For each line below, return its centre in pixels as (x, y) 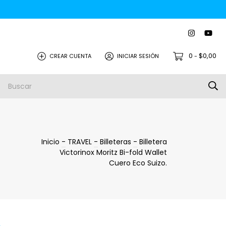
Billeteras (116, 142)
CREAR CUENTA (71, 56)
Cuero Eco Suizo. (138, 163)
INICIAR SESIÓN (138, 56)
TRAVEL (80, 142)
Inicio (50, 142)
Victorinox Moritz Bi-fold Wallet (113, 152)
